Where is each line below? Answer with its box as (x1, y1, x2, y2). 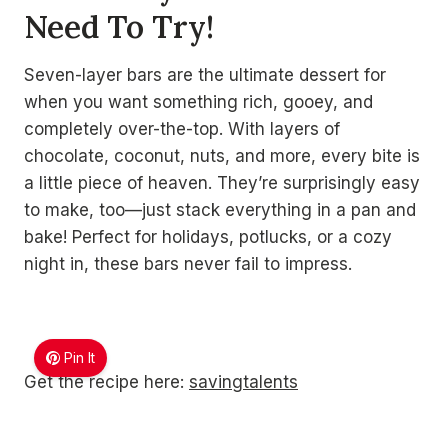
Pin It (64, 349, 96, 366)
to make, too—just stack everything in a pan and (24, 200, 416, 220)
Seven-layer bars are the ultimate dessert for (24, 65, 386, 85)
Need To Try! (24, 6, 214, 46)
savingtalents (189, 372, 298, 392)
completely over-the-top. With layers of (24, 119, 340, 139)
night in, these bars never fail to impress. (24, 254, 352, 274)
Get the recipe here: (24, 372, 189, 392)
